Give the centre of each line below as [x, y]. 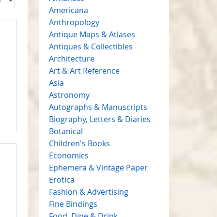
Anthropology [74, 22]
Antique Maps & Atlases [92, 34]
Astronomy [69, 95]
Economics [69, 155]
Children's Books [79, 143]
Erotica [62, 179]
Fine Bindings [73, 204]
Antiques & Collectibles [91, 46]
